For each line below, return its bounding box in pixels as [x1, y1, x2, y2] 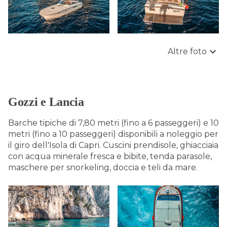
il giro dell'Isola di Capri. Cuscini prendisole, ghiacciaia [8, 140, 218, 150]
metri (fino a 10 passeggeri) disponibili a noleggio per [8, 129, 218, 139]
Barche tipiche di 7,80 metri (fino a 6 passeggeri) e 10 [8, 118, 219, 128]
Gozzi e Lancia [8, 95, 84, 108]
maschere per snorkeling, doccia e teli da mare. [8, 163, 198, 172]
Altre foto [168, 47, 207, 56]
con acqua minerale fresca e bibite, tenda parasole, [8, 152, 212, 161]
